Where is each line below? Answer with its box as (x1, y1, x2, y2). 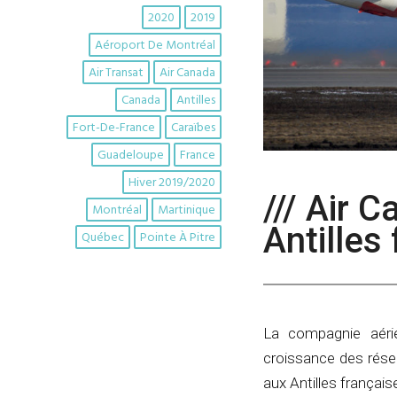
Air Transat (89, 63, 144, 83)
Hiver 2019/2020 (128, 173, 215, 193)
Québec (82, 228, 124, 248)
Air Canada (160, 63, 215, 83)
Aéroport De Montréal (95, 35, 215, 56)
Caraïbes (171, 118, 215, 138)
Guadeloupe (97, 145, 164, 166)
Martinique (158, 200, 215, 221)
